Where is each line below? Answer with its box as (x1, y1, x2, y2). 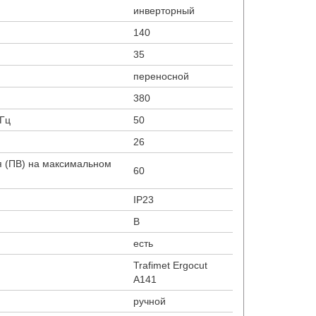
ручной (133, 296, 166, 307)
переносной (133, 71, 189, 82)
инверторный (133, 5, 195, 16)
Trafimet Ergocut (133, 260, 207, 271)
